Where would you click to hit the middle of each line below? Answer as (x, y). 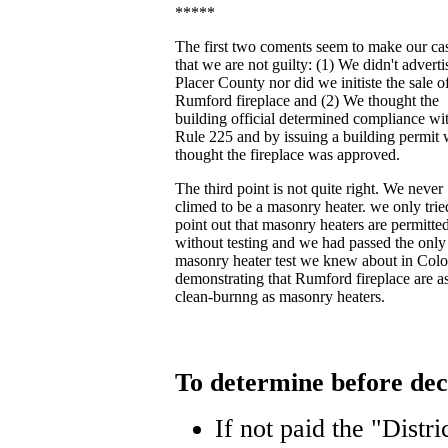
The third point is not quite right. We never (309, 188)
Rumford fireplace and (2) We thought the (307, 100)
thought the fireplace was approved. (287, 154)
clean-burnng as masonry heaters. (280, 296)
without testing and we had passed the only (310, 242)
